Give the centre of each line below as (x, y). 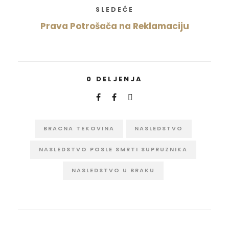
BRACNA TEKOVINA (79, 129)
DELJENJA (119, 79)
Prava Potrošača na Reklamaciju (114, 26)
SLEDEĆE (114, 10)
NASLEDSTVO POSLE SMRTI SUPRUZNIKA (113, 150)
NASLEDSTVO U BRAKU (113, 170)
